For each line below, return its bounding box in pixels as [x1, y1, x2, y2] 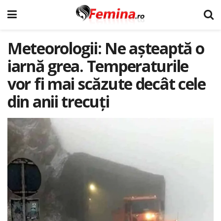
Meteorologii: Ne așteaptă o [7, 37, 204, 59]
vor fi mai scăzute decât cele [7, 73, 206, 94]
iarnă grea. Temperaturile [7, 55, 188, 76]
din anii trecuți [7, 91, 110, 112]
